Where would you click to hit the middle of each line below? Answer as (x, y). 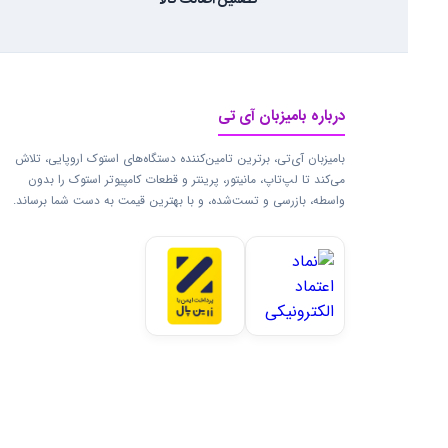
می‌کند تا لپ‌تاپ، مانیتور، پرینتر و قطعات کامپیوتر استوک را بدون (186, 179)
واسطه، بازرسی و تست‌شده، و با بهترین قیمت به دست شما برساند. (178, 200)
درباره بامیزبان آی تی (281, 116)
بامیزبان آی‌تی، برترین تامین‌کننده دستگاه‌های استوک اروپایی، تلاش (179, 158)
